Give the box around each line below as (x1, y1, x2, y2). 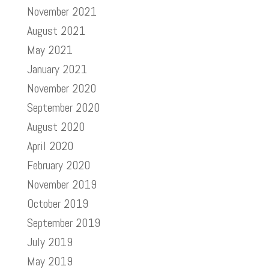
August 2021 (26, 23, 85, 38)
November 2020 (26, 80, 96, 96)
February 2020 (26, 157, 90, 173)
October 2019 (26, 196, 88, 211)
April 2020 (26, 138, 73, 154)
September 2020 (26, 100, 100, 115)
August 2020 (26, 119, 85, 134)
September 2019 (26, 215, 100, 231)
